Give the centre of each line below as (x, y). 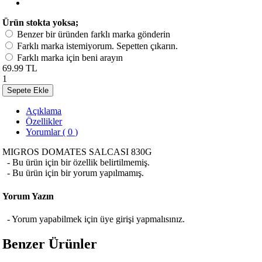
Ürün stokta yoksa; (41, 23)
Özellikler (44, 122)
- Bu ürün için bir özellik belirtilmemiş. (76, 163)
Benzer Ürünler (50, 244)
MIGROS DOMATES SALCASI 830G (77, 152)
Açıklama (44, 111)
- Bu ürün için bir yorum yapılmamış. (73, 173)
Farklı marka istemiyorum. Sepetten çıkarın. (98, 46)
